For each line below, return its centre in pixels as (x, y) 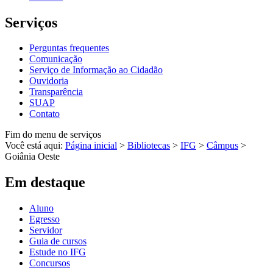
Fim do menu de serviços (53, 135)
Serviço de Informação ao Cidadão (96, 70)
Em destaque (45, 183)
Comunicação (56, 59)
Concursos (50, 263)
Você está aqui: (35, 146)
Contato (44, 114)
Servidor (46, 230)
